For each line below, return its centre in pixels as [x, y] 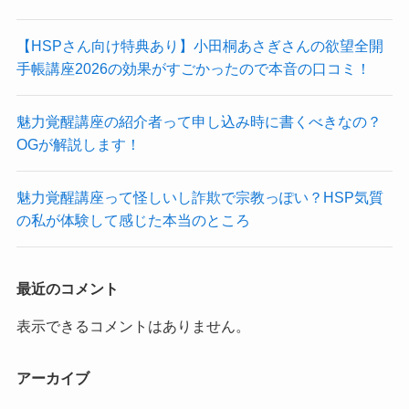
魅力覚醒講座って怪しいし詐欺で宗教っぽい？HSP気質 [199, 198]
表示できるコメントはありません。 [133, 325]
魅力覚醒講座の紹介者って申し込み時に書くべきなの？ [199, 121]
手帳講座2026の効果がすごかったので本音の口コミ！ [193, 68]
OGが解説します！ [78, 144]
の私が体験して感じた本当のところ [133, 220]
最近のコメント [67, 288]
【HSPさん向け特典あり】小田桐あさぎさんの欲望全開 [199, 45]
